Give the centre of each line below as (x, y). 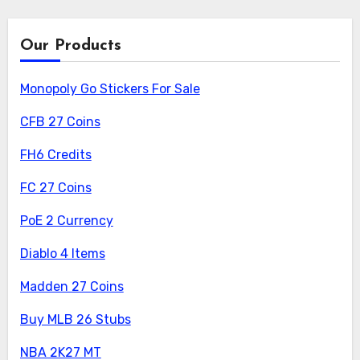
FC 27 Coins (55, 188)
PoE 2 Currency (66, 221)
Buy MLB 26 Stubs (75, 320)
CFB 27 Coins (60, 122)
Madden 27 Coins (72, 287)
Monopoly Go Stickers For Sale (110, 89)
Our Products (70, 46)
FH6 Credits (55, 155)
